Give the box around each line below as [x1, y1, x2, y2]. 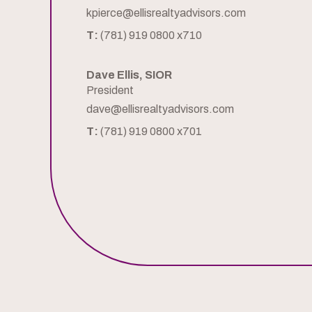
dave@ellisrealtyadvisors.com [86, 103, 234, 116]
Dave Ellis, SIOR [86, 69, 172, 81]
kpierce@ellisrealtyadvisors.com [86, 7, 246, 19]
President [86, 84, 134, 97]
